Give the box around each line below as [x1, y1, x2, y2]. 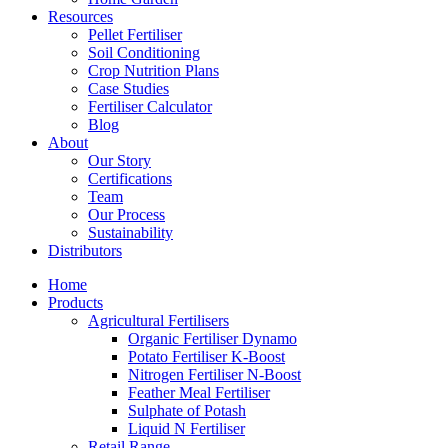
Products [48, 294, 103, 311]
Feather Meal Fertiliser [128, 384, 270, 401]
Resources [48, 8, 113, 25]
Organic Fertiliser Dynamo [128, 330, 297, 347]
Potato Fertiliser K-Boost [128, 348, 285, 365]
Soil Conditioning [88, 44, 200, 61]
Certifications [88, 170, 172, 187]
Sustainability [88, 224, 173, 241]
